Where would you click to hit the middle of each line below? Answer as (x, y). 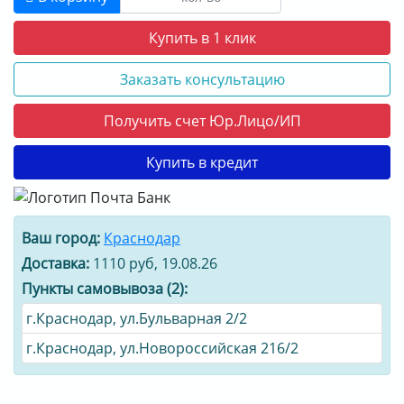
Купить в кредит (202, 163)
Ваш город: (61, 239)
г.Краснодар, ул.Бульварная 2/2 (137, 319)
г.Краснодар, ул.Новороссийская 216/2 (162, 349)
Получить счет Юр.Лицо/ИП (202, 121)
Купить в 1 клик (202, 38)
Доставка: (55, 264)
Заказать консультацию (202, 80)
